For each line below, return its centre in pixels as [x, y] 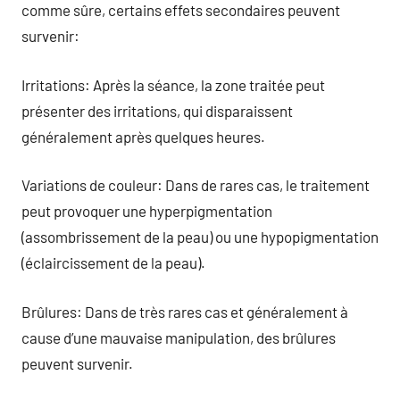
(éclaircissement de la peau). [113, 262]
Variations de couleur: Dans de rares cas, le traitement [196, 185]
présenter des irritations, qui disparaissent [157, 110]
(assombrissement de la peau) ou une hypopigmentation [200, 237]
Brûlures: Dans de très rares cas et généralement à [185, 311]
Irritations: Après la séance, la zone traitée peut [173, 84]
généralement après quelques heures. [143, 136]
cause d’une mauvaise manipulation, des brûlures [179, 337]
